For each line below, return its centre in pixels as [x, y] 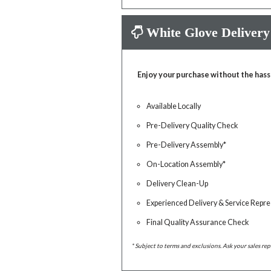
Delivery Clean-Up [178, 184]
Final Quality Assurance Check [198, 222]
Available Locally [174, 106]
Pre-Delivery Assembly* [187, 145]
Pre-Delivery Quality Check [193, 126]
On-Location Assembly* [186, 164]
